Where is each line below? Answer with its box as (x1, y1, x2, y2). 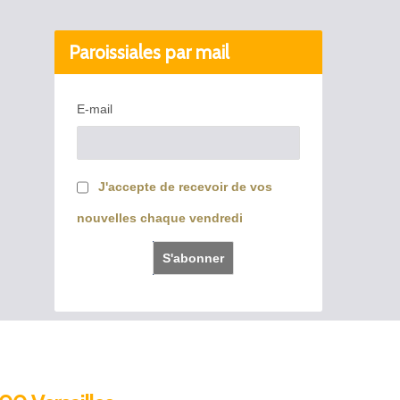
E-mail (77, 102, 112, 116)
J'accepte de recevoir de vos (97, 179, 272, 194)
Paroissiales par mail (69, 41, 229, 63)
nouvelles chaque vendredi (77, 210, 243, 225)
